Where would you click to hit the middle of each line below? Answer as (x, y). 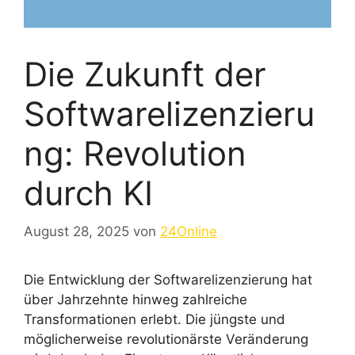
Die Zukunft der (145, 74)
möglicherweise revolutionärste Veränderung (166, 340)
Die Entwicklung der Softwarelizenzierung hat (168, 280)
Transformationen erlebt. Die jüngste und (155, 320)
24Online (189, 232)
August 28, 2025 (76, 232)
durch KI (88, 193)
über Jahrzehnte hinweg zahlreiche (136, 300)
